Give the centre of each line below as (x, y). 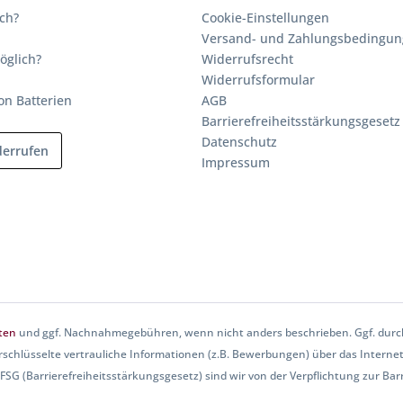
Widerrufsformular (258, 80)
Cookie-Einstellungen (265, 18)
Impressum (236, 162)
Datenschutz (239, 142)
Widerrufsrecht (247, 59)
